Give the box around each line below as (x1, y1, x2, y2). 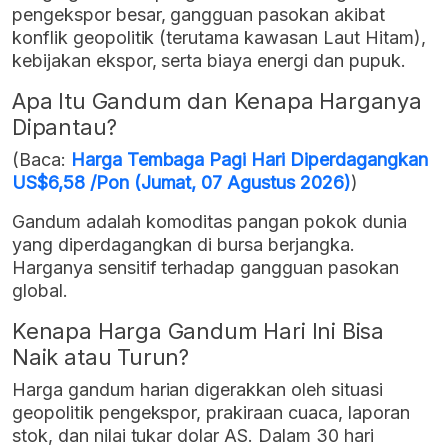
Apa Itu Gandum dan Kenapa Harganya (12, 88, 422, 115)
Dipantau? (12, 114, 117, 141)
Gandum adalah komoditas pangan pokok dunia (12, 211, 407, 233)
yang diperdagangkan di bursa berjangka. (12, 234, 355, 256)
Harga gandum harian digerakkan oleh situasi (12, 379, 383, 401)
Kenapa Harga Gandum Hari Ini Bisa (12, 318, 385, 345)
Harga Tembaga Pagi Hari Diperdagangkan (70, 149, 428, 171)
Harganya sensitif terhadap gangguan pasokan (12, 257, 399, 279)
